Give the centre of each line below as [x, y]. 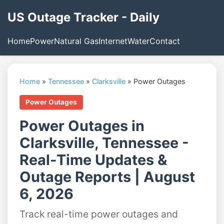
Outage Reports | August [107, 177]
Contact [165, 41]
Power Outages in [82, 126]
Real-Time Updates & [93, 160]
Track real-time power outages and [99, 214]
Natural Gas [76, 41]
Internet [113, 41]
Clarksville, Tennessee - [104, 143]
